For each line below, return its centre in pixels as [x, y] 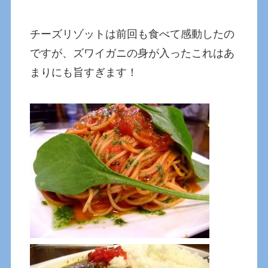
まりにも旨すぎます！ [84, 73]
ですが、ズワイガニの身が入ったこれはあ [133, 54]
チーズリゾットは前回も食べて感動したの [133, 34]
